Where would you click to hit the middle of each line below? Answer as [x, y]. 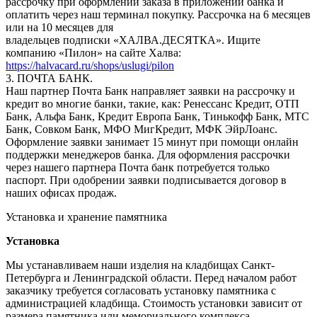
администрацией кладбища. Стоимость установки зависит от [154, 303]
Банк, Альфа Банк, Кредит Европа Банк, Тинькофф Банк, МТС [157, 116]
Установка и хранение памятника [86, 217]
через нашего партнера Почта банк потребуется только [138, 167]
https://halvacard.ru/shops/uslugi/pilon [90, 65]
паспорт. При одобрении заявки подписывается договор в [146, 180]
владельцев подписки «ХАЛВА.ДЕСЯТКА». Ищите [133, 40]
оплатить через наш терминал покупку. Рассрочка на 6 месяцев [158, 14]
